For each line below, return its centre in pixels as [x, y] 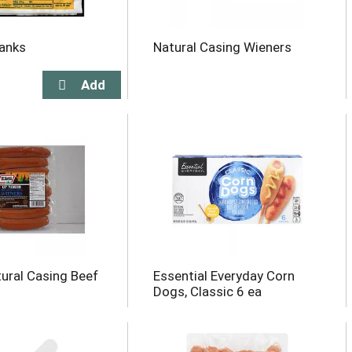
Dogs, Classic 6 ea [207, 291]
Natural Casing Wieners [222, 47]
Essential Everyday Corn [224, 276]
